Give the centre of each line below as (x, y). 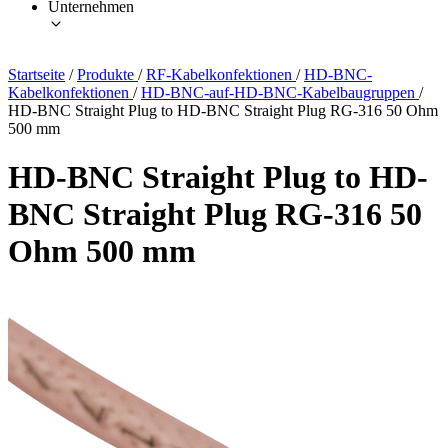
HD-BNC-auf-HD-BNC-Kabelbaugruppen (280, 92)
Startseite (36, 74)
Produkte (107, 74)
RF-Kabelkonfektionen (221, 74)
